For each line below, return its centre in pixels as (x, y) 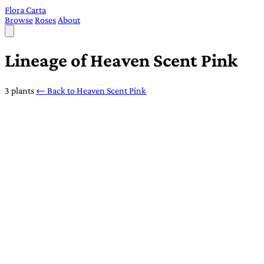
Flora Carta (25, 10)
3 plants (19, 90)
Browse (19, 20)
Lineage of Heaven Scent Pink (121, 60)
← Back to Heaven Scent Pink (91, 90)
